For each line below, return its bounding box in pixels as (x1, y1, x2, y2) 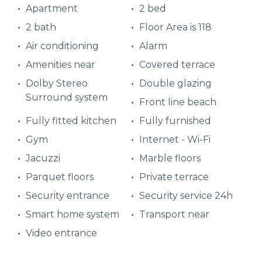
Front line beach (139, 96, 216, 108)
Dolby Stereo (26, 78, 88, 89)
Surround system (26, 92, 108, 104)
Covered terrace (139, 59, 215, 71)
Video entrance (26, 227, 97, 239)
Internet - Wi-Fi (139, 134, 211, 146)
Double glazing (139, 78, 212, 89)
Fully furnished (139, 115, 211, 127)
